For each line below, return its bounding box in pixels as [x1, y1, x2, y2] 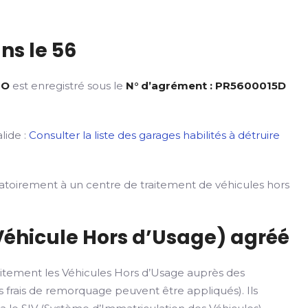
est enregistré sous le [10, 79, 126, 92]
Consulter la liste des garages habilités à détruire [29, 129, 280, 142]
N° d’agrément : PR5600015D [126, 79, 287, 92]
